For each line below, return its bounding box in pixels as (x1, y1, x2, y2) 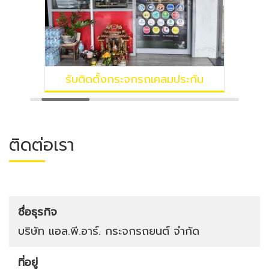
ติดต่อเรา (9, 131, 74, 158)
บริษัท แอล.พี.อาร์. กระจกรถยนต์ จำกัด (18, 222, 199, 240)
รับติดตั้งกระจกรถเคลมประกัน (65, 70, 204, 88)
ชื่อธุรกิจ (18, 203, 57, 220)
